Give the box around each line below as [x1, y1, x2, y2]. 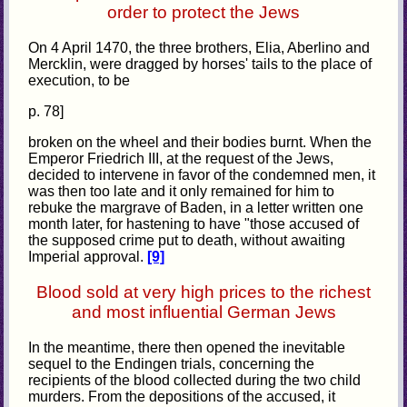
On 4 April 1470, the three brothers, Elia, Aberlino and [28, 40, 371, 56]
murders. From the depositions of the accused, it [28, 388, 336, 404]
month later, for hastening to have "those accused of [28, 216, 360, 233]
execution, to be [28, 73, 131, 89]
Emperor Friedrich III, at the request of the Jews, [28, 151, 334, 167]
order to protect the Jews [107, 3, 300, 23]
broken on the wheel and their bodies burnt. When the [28, 134, 372, 151]
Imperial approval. [28, 249, 148, 265]
